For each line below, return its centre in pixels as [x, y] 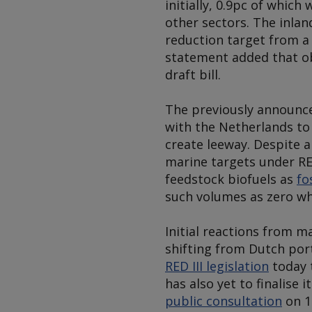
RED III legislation [217, 266]
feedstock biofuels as [231, 179]
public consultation [224, 301]
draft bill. [193, 75]
